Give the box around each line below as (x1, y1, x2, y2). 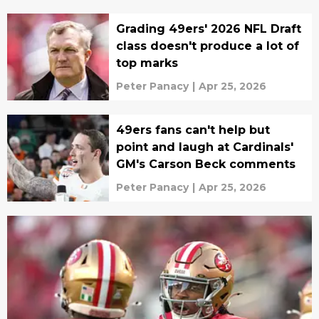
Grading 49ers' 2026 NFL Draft (115, 21, 301, 36)
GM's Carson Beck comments (115, 157, 296, 171)
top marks (115, 56, 178, 70)
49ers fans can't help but (115, 122, 270, 137)
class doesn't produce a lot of (115, 38, 299, 53)
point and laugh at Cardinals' (115, 140, 293, 154)
